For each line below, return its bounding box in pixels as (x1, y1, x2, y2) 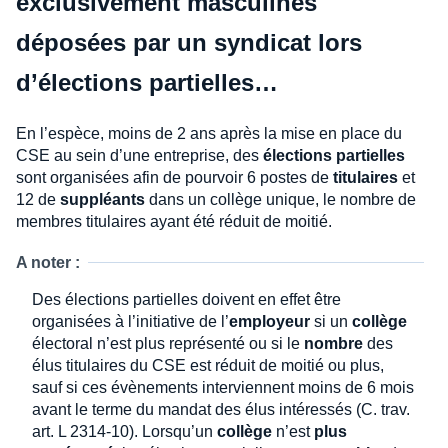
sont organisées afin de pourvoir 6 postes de (16, 168, 333, 186)
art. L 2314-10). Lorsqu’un (32, 422, 217, 440)
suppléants (60, 190, 145, 208)
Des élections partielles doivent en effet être (32, 290, 341, 308)
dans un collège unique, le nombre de (145, 190, 416, 208)
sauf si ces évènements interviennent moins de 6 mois (32, 378, 414, 396)
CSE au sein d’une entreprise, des (16, 146, 263, 164)
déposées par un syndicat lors (16, 28, 362, 56)
